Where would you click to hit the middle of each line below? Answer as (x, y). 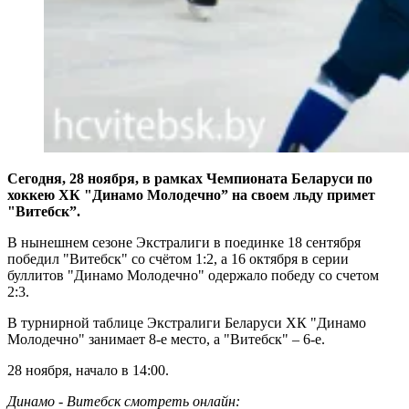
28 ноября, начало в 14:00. (88, 370)
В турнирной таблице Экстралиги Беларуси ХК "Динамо (187, 322)
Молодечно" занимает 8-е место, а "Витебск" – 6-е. (166, 339)
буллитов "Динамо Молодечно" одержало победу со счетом (193, 275)
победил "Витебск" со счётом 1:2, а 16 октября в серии (178, 258)
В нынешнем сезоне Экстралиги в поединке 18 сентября (184, 242)
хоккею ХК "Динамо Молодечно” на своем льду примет (191, 194)
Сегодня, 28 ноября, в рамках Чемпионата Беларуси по (190, 178)
